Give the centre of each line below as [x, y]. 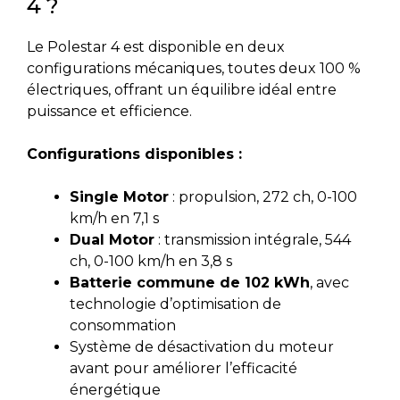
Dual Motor [112, 239]
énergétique [115, 389]
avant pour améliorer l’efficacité [183, 368]
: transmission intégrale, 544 [253, 239]
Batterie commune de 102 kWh [190, 282]
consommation [123, 325]
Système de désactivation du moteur [202, 346]
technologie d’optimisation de [175, 304]
